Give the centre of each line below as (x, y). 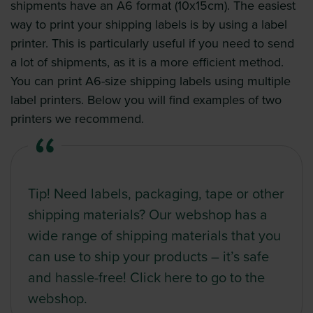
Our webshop (190, 216)
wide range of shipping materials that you (154, 236)
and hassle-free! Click (96, 278)
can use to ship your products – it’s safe (148, 257)
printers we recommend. (77, 119)
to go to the (228, 278)
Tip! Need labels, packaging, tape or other (156, 195)
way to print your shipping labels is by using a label (149, 25)
